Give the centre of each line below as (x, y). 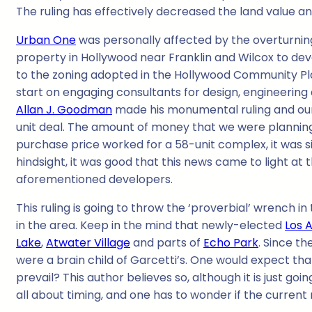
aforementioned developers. (94, 180)
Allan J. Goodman (64, 110)
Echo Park (231, 243)
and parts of (167, 243)
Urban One (46, 40)
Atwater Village (88, 243)
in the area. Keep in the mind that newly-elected (150, 226)
